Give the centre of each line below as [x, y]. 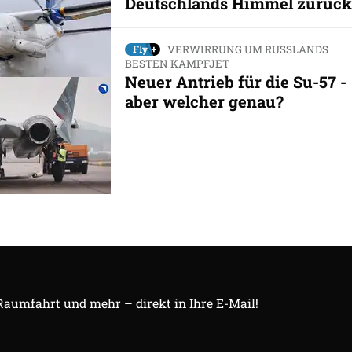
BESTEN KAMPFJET [177, 64]
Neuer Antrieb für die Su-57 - [235, 82]
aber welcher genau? [204, 102]
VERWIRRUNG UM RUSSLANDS [247, 49]
